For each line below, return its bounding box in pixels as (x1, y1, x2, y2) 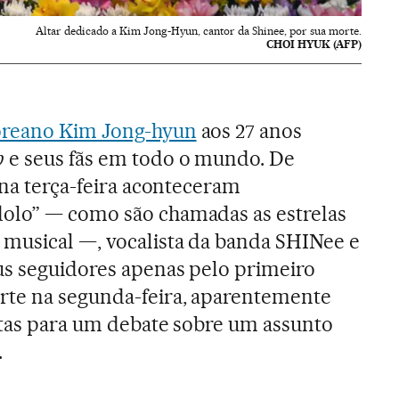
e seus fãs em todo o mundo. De (4, 145, 296, 171)
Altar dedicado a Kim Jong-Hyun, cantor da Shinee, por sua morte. (36, 23, 362, 37)
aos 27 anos (196, 118, 303, 143)
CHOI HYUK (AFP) (266, 37, 362, 51)
